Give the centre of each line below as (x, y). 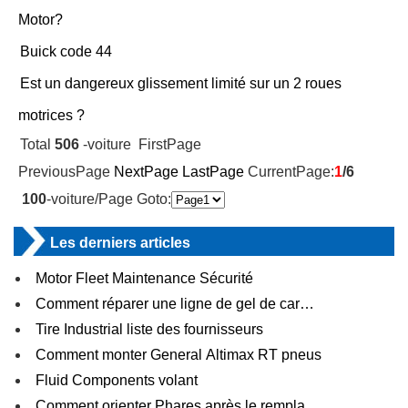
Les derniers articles (120, 243)
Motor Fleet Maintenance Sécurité (146, 278)
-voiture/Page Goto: (109, 199)
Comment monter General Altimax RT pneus (180, 355)
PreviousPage (66, 172)
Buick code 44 (66, 51)
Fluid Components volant (118, 380)
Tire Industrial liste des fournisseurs (151, 329)
